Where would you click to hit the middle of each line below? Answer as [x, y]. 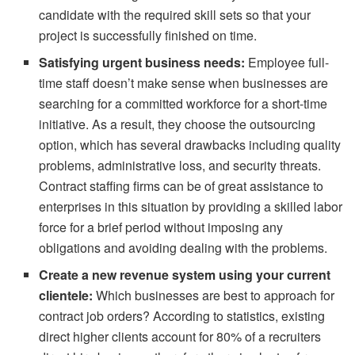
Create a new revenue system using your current [185, 274]
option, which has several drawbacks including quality [190, 144]
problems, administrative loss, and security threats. [180, 165]
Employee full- [287, 62]
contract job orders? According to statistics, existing [182, 315]
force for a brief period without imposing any [161, 227]
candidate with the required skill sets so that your [175, 14]
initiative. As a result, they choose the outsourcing [177, 124]
